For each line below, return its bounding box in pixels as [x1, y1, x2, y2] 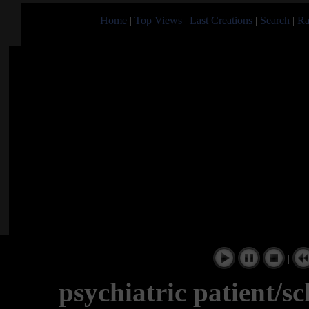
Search [260, 14, 290, 26]
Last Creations [190, 14, 252, 26]
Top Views [134, 14, 182, 26]
